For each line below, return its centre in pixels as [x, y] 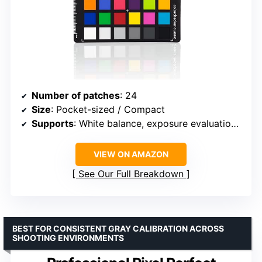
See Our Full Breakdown [131, 174]
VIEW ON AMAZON [131, 154]
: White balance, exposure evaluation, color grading [152, 124]
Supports [53, 124]
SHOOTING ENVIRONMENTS [68, 238]
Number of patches [76, 96]
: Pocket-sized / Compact [108, 110]
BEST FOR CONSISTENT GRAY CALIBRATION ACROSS [118, 229]
